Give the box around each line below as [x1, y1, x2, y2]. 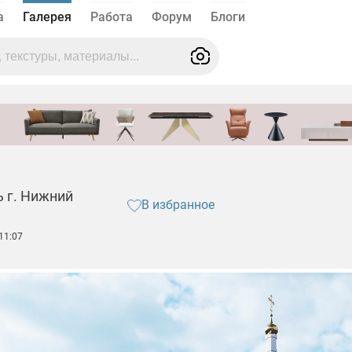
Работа [90, 9, 133, 24]
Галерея [23, 9, 71, 24]
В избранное [141, 197, 214, 213]
